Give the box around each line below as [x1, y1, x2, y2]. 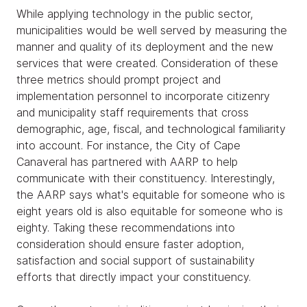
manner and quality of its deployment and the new [16, 39, 273, 53]
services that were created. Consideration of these [16, 56, 278, 70]
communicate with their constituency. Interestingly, [16, 171, 275, 185]
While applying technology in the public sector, [16, 6, 253, 21]
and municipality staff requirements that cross [16, 105, 249, 119]
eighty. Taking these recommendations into [16, 220, 235, 234]
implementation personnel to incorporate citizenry [16, 88, 270, 103]
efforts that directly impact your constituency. [16, 269, 251, 284]
